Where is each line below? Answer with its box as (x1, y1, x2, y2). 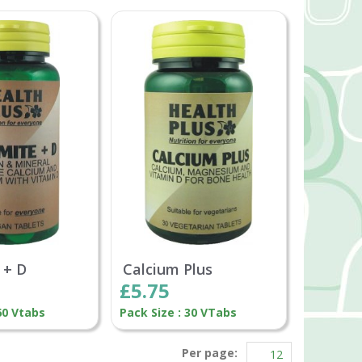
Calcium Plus (122, 259, 213, 280)
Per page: (182, 344, 241, 360)
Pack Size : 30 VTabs (119, 305, 237, 321)
